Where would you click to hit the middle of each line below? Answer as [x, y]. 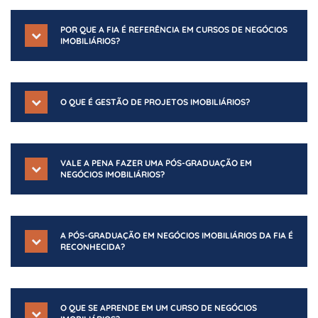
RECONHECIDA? [93, 247]
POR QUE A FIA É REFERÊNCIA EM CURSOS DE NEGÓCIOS [174, 29]
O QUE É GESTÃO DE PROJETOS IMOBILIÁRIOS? [155, 102]
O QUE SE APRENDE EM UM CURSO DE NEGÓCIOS [159, 308]
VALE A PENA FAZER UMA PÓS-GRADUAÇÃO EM [156, 163]
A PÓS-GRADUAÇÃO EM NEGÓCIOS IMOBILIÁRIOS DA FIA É [177, 235]
